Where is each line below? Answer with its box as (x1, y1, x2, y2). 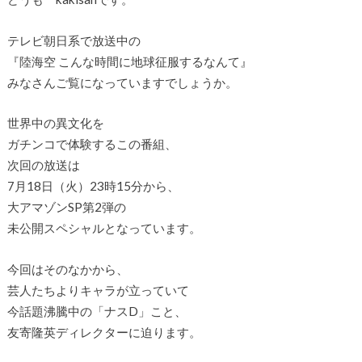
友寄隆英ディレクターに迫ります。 (6, 324, 201, 339)
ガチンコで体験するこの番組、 (6, 137, 177, 152)
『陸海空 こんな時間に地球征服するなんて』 (6, 53, 252, 69)
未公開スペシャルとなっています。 (6, 221, 201, 236)
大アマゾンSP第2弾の (6, 200, 126, 215)
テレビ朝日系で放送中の (6, 32, 141, 48)
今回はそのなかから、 (6, 261, 128, 276)
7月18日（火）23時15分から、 (6, 179, 179, 194)
